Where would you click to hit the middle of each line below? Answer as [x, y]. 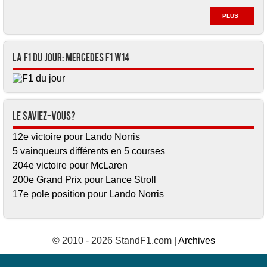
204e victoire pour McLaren [70, 165]
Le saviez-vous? [44, 117]
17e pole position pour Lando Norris [88, 194]
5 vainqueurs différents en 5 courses [89, 151]
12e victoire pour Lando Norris [76, 137]
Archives [196, 240]
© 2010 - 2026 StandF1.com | [115, 240]
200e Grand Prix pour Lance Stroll [84, 180]
